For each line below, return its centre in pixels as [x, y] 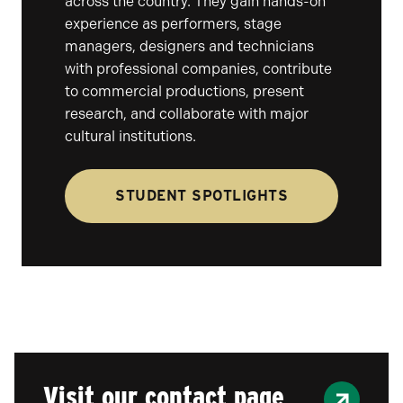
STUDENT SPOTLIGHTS [201, 196]
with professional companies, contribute [198, 69]
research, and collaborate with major [187, 114]
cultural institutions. [130, 136]
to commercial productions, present [184, 91]
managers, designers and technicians [189, 46]
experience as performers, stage [173, 24]
